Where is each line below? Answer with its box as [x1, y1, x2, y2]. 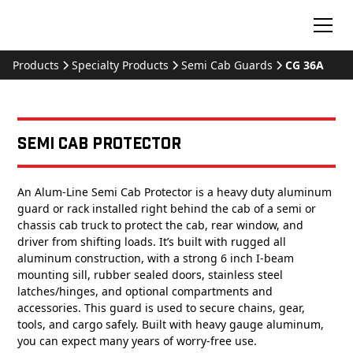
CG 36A [285, 58, 324, 72]
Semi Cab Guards [181, 58, 273, 72]
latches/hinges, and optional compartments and [17, 284, 273, 299]
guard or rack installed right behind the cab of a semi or [17, 201, 317, 216]
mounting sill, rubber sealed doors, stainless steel [17, 267, 284, 282]
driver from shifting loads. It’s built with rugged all [17, 234, 287, 249]
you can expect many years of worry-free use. [17, 333, 258, 348]
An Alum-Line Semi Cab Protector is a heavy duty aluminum [17, 184, 333, 199]
